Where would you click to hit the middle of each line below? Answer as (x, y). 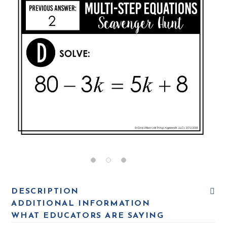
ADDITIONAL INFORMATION (81, 203)
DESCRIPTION (45, 191)
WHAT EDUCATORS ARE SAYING (88, 216)
